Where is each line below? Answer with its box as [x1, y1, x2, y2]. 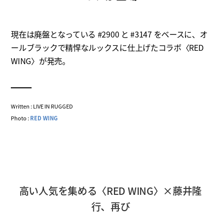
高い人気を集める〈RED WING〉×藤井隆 [19, 184, 202, 198]
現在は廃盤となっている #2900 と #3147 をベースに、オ [11, 28, 208, 40]
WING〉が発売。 [11, 55, 70, 67]
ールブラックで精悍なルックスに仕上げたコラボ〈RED [11, 41, 204, 54]
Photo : [11, 114, 31, 122]
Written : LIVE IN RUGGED [11, 102, 74, 110]
